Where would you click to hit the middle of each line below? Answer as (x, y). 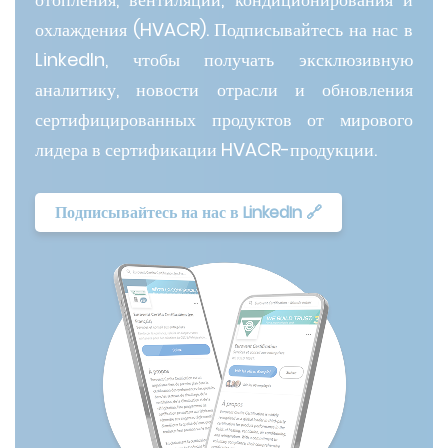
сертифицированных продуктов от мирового (224, 119)
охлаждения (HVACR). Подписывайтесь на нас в (224, 29)
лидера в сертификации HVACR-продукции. (206, 149)
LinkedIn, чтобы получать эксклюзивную (224, 59)
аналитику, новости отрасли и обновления (224, 89)
